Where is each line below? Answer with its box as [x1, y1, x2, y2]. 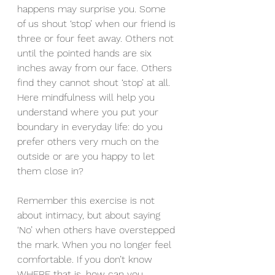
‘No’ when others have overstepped [17, 224, 178, 236]
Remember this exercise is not [17, 195, 158, 206]
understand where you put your [17, 106, 161, 118]
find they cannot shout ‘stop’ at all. [17, 77, 173, 88]
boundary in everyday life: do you [17, 121, 166, 133]
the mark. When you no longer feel [17, 239, 174, 250]
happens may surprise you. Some [17, 3, 169, 15]
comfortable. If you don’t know [17, 254, 155, 265]
